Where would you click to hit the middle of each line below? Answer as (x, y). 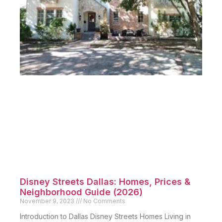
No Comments (104, 201)
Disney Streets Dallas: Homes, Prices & (105, 182)
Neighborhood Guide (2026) (81, 192)
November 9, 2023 (48, 201)
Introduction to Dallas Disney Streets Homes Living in (105, 217)
